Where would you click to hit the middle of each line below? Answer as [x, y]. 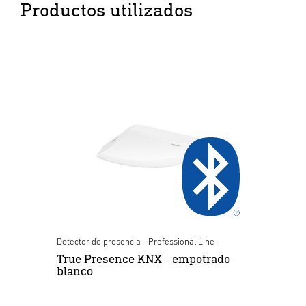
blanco [74, 270]
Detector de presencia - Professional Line [135, 241]
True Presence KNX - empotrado [143, 258]
